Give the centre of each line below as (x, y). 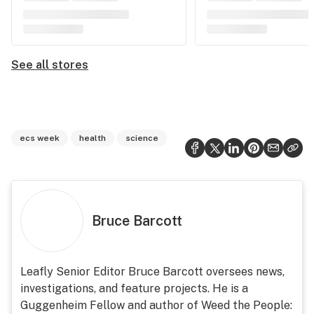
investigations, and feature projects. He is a (134, 288)
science (142, 138)
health (93, 138)
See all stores (50, 65)
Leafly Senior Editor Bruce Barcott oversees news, (152, 272)
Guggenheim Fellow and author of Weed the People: (156, 305)
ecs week (40, 138)
